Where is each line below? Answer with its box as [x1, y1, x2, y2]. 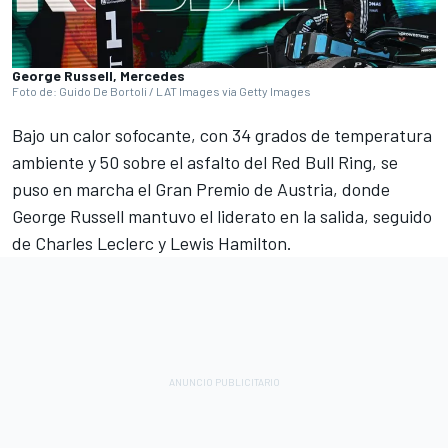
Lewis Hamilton [170, 232, 287, 255]
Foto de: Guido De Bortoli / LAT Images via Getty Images [12, 84, 311, 99]
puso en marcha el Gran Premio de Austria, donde [12, 178, 390, 201]
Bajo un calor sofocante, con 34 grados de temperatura [12, 124, 432, 147]
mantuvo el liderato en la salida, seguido [124, 205, 432, 228]
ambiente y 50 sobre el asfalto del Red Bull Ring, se [12, 151, 398, 174]
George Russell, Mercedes [12, 67, 185, 85]
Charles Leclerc [35, 232, 154, 255]
